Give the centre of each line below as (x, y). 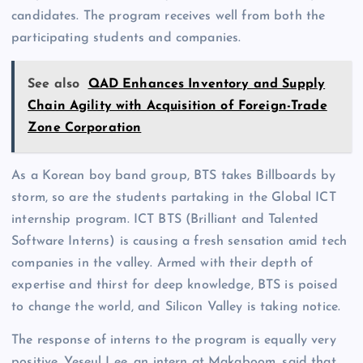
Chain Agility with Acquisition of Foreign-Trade (177, 107)
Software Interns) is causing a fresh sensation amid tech (179, 242)
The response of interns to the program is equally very (174, 341)
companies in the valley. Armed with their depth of (162, 264)
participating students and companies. (126, 38)
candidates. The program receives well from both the (169, 17)
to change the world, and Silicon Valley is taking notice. (176, 307)
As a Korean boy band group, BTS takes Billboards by (174, 176)
